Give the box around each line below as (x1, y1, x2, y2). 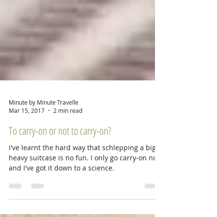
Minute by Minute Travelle (9, 122, 78, 130)
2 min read (53, 131, 82, 139)
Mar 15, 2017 (9, 131, 45, 139)
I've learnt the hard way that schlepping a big (9, 167, 156, 176)
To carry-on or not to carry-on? (9, 147, 111, 162)
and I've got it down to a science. (9, 187, 114, 197)
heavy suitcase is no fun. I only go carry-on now (9, 177, 162, 186)
